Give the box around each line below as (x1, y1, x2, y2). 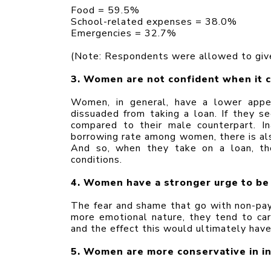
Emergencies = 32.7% (71, 26, 177, 40)
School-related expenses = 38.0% (71, 15, 237, 28)
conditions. (71, 152, 122, 166)
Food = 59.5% (71, 3, 140, 17)
